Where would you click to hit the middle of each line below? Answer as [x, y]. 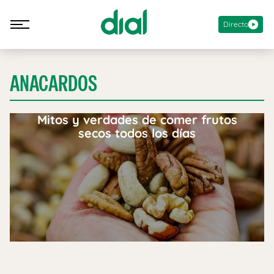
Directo [236, 24]
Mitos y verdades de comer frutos [137, 120]
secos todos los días [137, 133]
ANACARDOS [54, 83]
